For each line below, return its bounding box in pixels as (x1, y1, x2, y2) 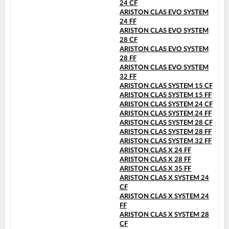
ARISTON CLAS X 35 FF (120, 166, 191, 173)
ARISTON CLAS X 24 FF (120, 147, 191, 154)
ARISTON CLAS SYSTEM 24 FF (120, 110, 212, 118)
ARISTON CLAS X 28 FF (120, 156, 191, 164)
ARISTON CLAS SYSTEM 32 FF (120, 138, 212, 145)
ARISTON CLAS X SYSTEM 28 (120, 212, 209, 219)
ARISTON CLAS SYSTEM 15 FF (120, 92, 212, 99)
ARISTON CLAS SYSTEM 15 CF (120, 83, 213, 90)
